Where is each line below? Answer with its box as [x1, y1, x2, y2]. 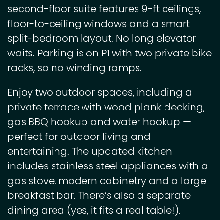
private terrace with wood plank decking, [7, 100, 205, 116]
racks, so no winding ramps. [7, 61, 142, 77]
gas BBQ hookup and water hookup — [7, 115, 191, 131]
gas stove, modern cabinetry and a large [7, 174, 206, 190]
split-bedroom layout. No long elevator [7, 31, 196, 48]
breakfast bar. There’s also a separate [7, 189, 191, 205]
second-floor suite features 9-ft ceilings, [7, 2, 201, 18]
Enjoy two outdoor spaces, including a [7, 85, 192, 102]
